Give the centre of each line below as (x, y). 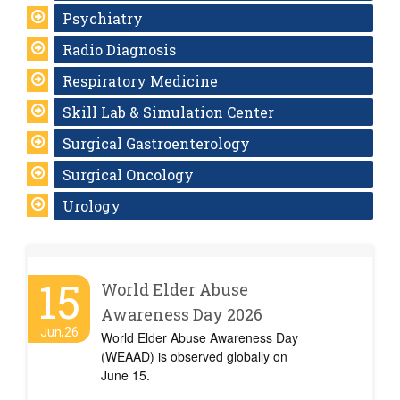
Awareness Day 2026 (182, 314)
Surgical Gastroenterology (156, 143)
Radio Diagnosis (119, 50)
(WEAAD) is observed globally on (194, 356)
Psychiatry (103, 18)
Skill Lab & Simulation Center (168, 112)
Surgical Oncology (128, 175)
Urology (92, 206)
